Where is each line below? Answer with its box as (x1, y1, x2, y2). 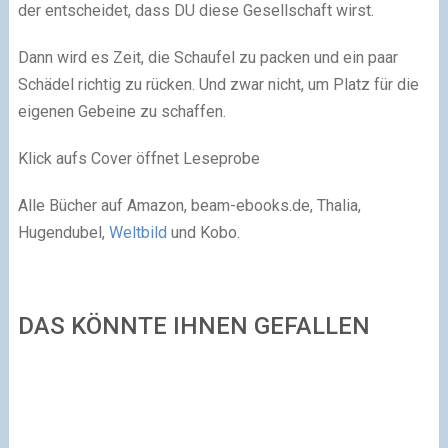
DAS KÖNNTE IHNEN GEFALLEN (17, 311, 370, 340)
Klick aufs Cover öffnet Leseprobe (17, 148, 260, 168)
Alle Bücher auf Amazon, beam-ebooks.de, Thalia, (17, 195, 361, 215)
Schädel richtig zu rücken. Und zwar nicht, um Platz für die (17, 74, 419, 94)
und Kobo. (166, 222, 240, 242)
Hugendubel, (17, 222, 109, 242)
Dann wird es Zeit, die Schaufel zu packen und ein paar (17, 47, 398, 67)
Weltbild (108, 222, 167, 242)
